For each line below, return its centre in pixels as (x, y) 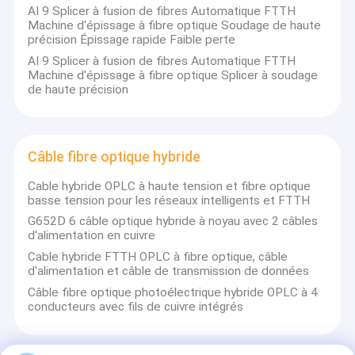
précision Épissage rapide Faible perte (132, 39)
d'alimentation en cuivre (92, 236)
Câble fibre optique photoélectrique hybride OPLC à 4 (173, 293)
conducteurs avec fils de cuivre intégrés (136, 307)
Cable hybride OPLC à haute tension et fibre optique (170, 186)
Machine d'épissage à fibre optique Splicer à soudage (173, 75)
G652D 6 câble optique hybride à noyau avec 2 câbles (173, 221)
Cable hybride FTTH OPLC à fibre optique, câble (158, 257)
